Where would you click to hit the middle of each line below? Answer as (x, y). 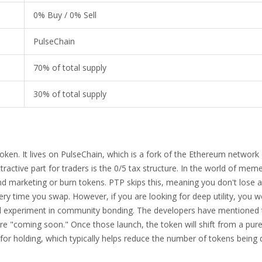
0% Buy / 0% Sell (65, 15)
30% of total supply (70, 94)
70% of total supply (70, 68)
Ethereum (207, 154)
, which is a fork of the (146, 154)
